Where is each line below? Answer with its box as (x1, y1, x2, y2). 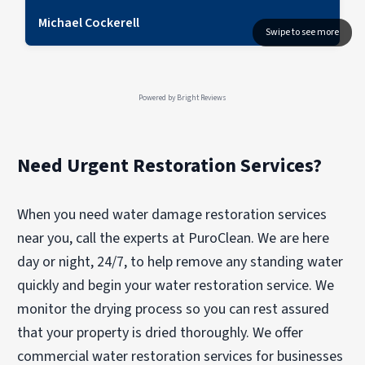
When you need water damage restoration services (17, 204, 328, 225)
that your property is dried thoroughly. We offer (17, 322, 304, 343)
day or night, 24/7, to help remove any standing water (17, 251, 344, 272)
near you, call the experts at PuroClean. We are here (17, 227, 330, 248)
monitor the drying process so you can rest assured (17, 298, 330, 319)
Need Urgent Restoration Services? (17, 151, 323, 180)
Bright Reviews (177, 91, 226, 103)
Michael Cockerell (38, 13, 139, 32)
